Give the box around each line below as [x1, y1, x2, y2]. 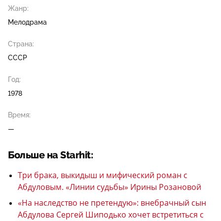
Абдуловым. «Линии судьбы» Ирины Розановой [18, 182, 201, 192]
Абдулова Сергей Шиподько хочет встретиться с [18, 209, 204, 220]
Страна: [8, 40, 34, 48]
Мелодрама [8, 18, 47, 26]
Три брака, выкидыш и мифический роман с [18, 170, 187, 181]
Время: [8, 111, 31, 119]
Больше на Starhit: [8, 149, 93, 161]
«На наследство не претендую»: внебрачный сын [18, 197, 206, 208]
